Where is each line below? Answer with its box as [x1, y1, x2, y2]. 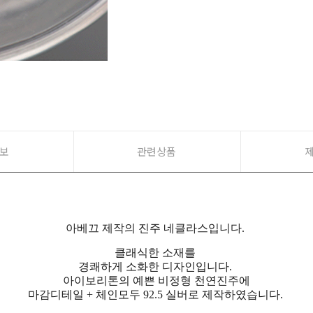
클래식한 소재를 [115, 246, 198, 259]
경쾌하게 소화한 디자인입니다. [78, 260, 235, 272]
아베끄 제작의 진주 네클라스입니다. [66, 221, 247, 234]
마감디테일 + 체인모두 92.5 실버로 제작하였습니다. [27, 288, 286, 300]
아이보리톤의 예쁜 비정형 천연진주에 [63, 274, 250, 286]
